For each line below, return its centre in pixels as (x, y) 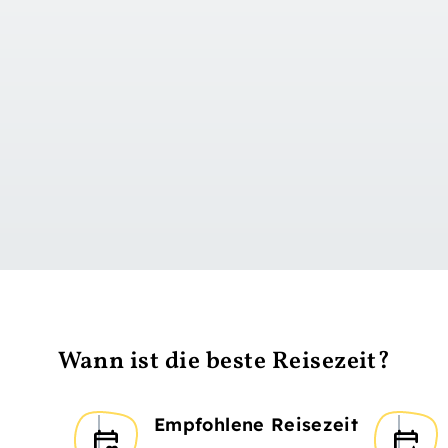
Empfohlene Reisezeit (256, 425)
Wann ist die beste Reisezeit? (224, 362)
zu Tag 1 (246, 170)
